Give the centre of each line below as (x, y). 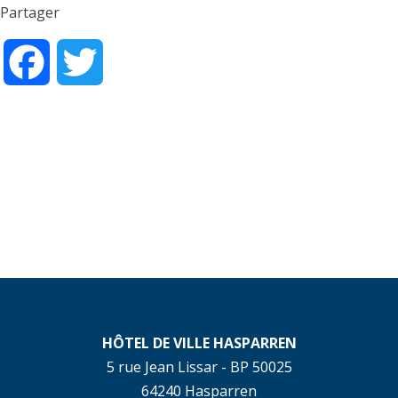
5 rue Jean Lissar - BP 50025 (199, 366)
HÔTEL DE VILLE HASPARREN (199, 342)
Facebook (82, 62)
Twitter (127, 62)
